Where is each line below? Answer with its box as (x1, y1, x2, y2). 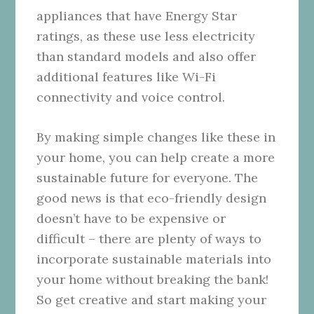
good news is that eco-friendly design (36, 189, 267, 206)
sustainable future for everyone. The (36, 169, 259, 186)
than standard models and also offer (36, 48, 257, 64)
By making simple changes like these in (36, 128, 276, 145)
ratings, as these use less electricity (36, 27, 256, 44)
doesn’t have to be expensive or (36, 210, 226, 226)
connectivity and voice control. (36, 88, 226, 105)
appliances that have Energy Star (36, 7, 238, 24)
